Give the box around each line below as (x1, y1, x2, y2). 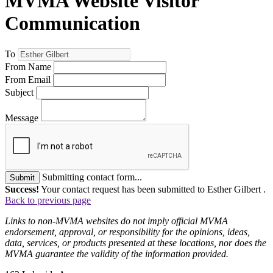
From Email (5, 74, 51, 85)
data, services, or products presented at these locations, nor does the (5, 237, 266, 248)
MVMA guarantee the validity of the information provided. (5, 248, 229, 259)
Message (5, 112, 38, 123)
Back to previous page (5, 194, 91, 205)
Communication (5, 12, 140, 35)
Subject (5, 87, 34, 97)
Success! (5, 183, 39, 194)
